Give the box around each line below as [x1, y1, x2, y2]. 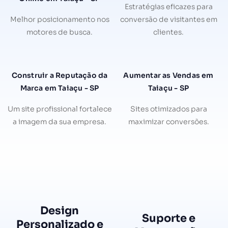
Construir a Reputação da [11, 70, 108, 80]
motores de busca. [26, 27, 93, 37]
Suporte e [141, 211, 195, 225]
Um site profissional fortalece [7, 104, 112, 113]
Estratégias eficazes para [124, 2, 213, 11]
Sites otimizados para [130, 104, 207, 113]
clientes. [153, 27, 184, 37]
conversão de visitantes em [120, 14, 217, 24]
